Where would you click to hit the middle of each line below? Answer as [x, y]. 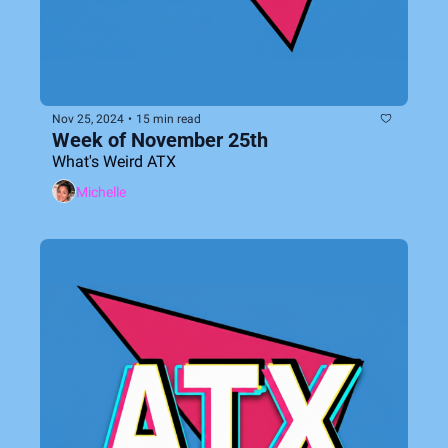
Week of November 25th [160, 140]
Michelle [101, 191]
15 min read [168, 118]
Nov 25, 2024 [88, 118]
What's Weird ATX [114, 161]
